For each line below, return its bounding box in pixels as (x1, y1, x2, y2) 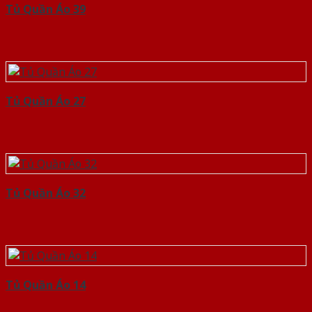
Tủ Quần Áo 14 (6, 277, 86, 293)
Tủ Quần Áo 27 (6, 93, 86, 109)
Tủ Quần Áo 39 (6, 1, 86, 17)
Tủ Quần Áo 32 (6, 185, 86, 201)
